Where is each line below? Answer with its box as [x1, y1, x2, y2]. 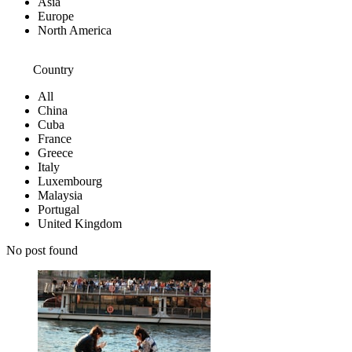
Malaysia [38, 188, 82, 202]
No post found [6, 243, 78, 257]
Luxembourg [38, 174, 102, 188]
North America [38, 23, 112, 37]
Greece [38, 145, 73, 159]
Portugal [38, 202, 79, 216]
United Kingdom [38, 216, 122, 230]
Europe [38, 9, 74, 23]
